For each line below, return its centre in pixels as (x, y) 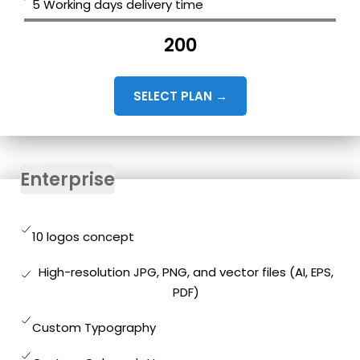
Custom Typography (94, 327)
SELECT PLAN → (180, 96)
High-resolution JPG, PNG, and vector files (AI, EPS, (186, 272)
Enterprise (67, 179)
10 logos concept (83, 237)
